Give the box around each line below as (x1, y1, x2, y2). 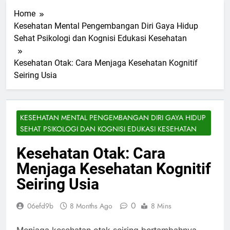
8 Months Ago (70, 201, 112, 212)
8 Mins (151, 201, 171, 212)
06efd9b (27, 201, 53, 212)
